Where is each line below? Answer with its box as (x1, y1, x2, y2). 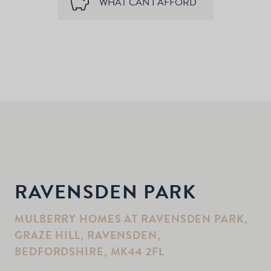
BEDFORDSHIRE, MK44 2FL (15, 243, 165, 260)
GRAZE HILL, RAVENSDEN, (15, 227, 161, 244)
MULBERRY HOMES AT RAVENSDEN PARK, (15, 211, 248, 227)
